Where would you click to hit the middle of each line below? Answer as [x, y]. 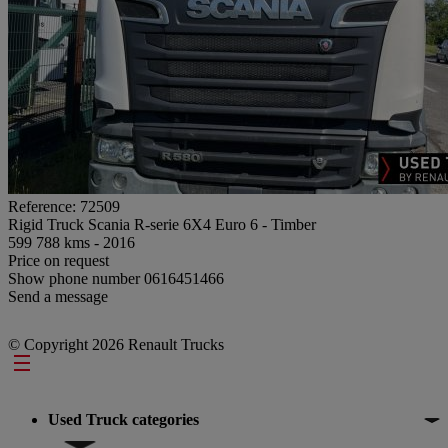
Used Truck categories [123, 419]
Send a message [58, 296]
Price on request [58, 260]
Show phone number [76, 278]
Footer [41, 365]
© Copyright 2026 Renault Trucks [116, 344]
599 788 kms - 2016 [71, 242]
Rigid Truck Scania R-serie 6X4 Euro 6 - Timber [162, 224]
